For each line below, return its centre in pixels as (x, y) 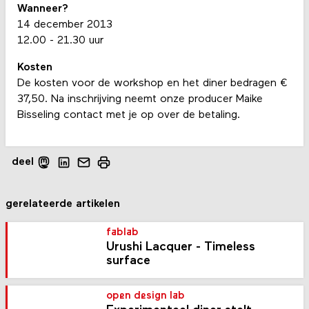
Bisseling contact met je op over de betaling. (128, 116)
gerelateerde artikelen (63, 204)
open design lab (146, 296)
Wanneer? (42, 9)
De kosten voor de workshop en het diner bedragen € (152, 84)
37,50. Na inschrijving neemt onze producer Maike (140, 100)
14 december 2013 (64, 25)
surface (129, 261)
